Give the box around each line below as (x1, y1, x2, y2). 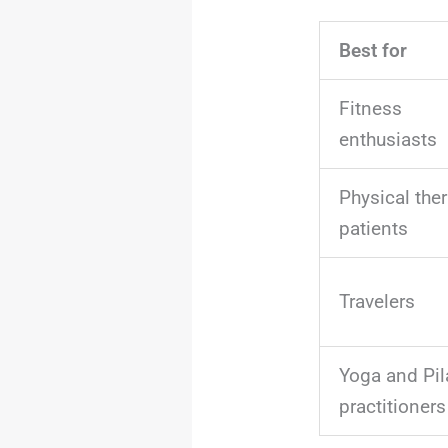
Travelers (338, 290, 415, 314)
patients (338, 217, 408, 241)
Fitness (338, 97, 402, 121)
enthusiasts (338, 128, 437, 152)
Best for (338, 39, 407, 63)
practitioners (338, 395, 446, 419)
